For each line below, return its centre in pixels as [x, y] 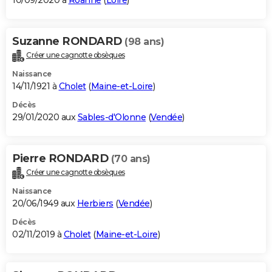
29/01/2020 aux [45, 117]
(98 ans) [144, 42]
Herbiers [95, 203]
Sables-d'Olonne [111, 117]
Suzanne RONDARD [68, 42]
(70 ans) [131, 159]
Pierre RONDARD [62, 159]
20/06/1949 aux [45, 203]
